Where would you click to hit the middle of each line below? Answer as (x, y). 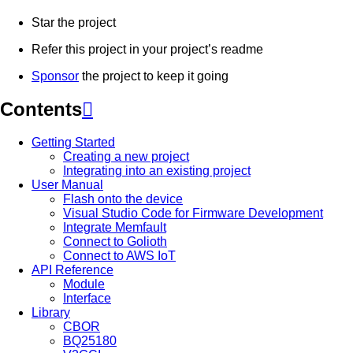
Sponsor (55, 76)
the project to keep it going (154, 76)
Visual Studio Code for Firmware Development (193, 214)
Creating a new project (126, 157)
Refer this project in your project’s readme (147, 49)
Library (51, 313)
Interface (87, 299)
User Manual (67, 185)
